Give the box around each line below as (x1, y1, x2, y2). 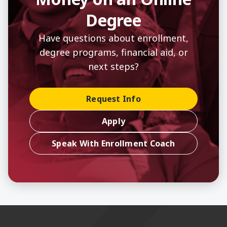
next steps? (88, 60, 139, 72)
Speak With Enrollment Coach (52, 137, 175, 149)
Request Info (86, 93, 141, 104)
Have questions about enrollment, (39, 31, 188, 44)
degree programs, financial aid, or (39, 46, 188, 58)
